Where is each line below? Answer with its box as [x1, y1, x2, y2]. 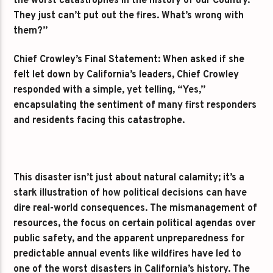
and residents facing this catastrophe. [13, 115, 185, 127]
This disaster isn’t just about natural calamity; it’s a [13, 171, 245, 184]
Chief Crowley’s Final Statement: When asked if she [13, 54, 245, 66]
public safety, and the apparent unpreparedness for [13, 232, 245, 245]
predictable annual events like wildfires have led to [13, 247, 242, 260]
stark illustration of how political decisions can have [13, 186, 247, 199]
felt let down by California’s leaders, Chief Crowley [13, 69, 239, 82]
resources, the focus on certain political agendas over [13, 217, 256, 230]
